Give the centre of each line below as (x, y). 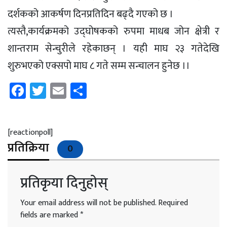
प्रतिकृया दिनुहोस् (64, 183)
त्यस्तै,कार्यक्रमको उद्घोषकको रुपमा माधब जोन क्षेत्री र (113, 32)
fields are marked (50, 215)
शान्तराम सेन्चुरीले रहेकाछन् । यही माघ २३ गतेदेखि (113, 49)
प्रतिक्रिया (28, 148)
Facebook (58, 91)
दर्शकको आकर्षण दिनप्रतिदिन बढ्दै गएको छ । (90, 14)
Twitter (71, 91)
